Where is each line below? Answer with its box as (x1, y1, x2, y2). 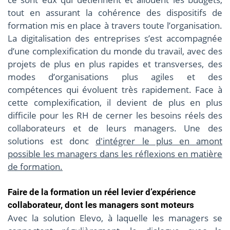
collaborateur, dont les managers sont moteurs (8, 200, 194, 210)
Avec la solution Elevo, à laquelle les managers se (8, 212, 222, 224)
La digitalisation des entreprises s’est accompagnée (8, 32, 222, 45)
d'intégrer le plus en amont (95, 135, 223, 147)
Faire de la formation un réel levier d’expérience (8, 187, 196, 198)
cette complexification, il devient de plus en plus (8, 97, 222, 109)
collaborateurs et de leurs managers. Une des (8, 122, 222, 135)
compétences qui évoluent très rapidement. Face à (8, 84, 222, 96)
